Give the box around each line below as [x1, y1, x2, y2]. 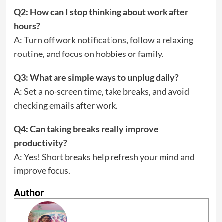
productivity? [13, 137, 67, 148]
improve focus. [13, 165, 70, 176]
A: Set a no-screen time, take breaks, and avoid [13, 85, 189, 97]
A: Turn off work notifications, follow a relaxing [13, 34, 193, 45]
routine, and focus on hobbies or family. [13, 48, 164, 59]
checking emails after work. [13, 99, 118, 111]
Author [13, 186, 44, 199]
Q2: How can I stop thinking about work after [13, 6, 188, 17]
